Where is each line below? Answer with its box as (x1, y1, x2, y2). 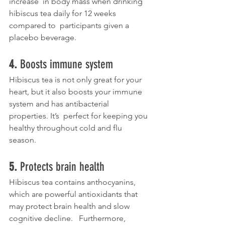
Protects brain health (20, 160, 104, 174)
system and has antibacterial (9, 99, 111, 109)
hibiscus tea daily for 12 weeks (9, 9, 118, 19)
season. (9, 135, 38, 145)
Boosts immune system (20, 57, 113, 72)
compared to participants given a (9, 21, 131, 31)
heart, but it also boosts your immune (9, 87, 144, 97)
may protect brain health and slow (9, 201, 132, 211)
